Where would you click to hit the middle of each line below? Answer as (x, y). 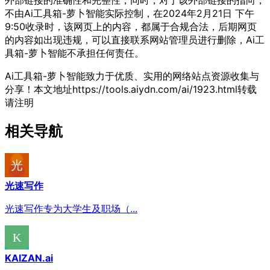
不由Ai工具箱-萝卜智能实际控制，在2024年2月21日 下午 (130, 13)
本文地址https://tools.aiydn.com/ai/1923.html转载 (145, 89)
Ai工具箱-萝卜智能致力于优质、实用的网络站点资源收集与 (132, 76)
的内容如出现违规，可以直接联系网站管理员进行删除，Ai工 (135, 39)
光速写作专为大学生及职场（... (71, 208)
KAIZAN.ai (29, 258)
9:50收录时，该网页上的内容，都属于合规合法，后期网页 (131, 26)
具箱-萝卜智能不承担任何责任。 (74, 53)
